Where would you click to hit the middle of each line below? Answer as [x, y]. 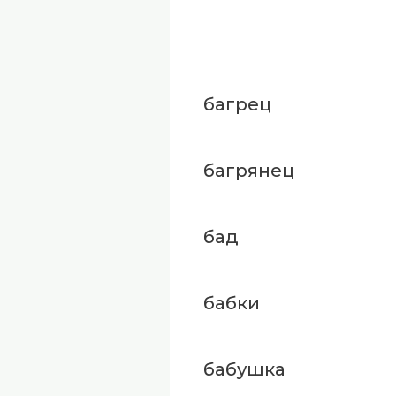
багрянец [248, 170]
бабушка [244, 369]
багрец [237, 104]
